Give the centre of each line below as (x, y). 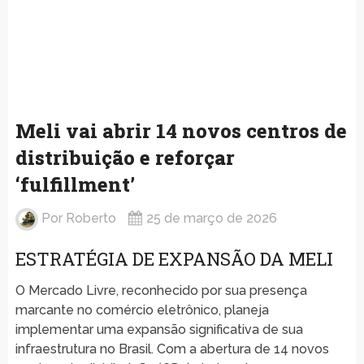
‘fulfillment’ (75, 184)
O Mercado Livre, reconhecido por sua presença (161, 290)
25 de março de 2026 (211, 218)
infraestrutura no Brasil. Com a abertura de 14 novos (172, 349)
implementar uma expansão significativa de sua (159, 329)
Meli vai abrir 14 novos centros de (181, 130)
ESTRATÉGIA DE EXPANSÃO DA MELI (174, 258)
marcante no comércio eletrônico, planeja (142, 310)
